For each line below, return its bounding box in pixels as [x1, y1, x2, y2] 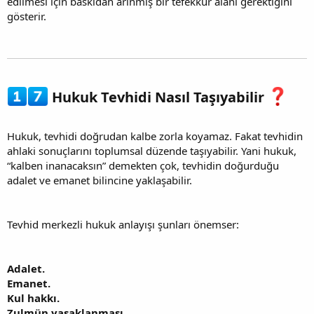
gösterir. [7, 8, 46, 23]
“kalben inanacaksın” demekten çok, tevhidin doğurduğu [7, 158, 279, 173]
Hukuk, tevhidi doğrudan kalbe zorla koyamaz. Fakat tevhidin [7, 129, 303, 144]
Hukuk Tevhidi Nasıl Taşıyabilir [48, 88, 268, 107]
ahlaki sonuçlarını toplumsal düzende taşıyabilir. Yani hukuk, [7, 144, 296, 158]
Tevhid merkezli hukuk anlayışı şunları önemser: [7, 217, 239, 232]
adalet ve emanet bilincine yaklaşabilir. [7, 173, 192, 188]
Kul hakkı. [7, 291, 60, 306]
